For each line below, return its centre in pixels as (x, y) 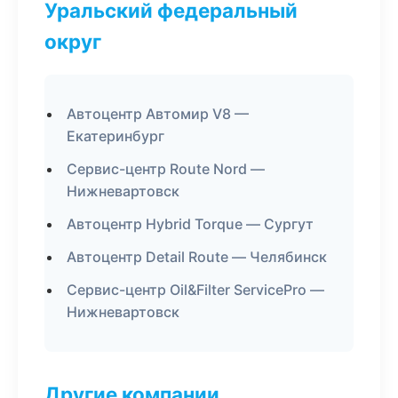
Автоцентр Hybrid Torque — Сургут (190, 224)
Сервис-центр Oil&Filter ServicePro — (195, 290)
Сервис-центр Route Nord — (166, 169)
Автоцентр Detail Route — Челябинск (197, 257)
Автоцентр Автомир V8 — (158, 114)
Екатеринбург (115, 136)
